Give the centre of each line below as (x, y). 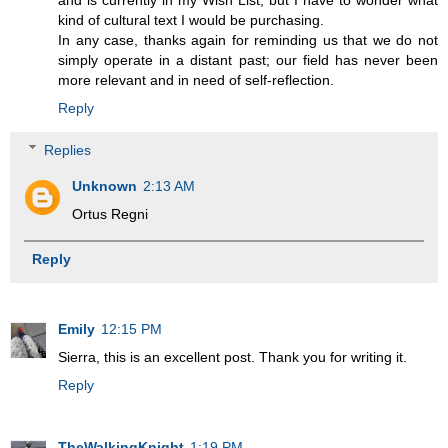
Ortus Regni (110, 213)
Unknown (105, 185)
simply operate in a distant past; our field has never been (248, 60)
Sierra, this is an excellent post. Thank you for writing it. (232, 356)
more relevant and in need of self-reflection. (196, 80)
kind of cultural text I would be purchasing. (191, 20)
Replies (68, 149)
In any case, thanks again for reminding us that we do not (248, 40)
